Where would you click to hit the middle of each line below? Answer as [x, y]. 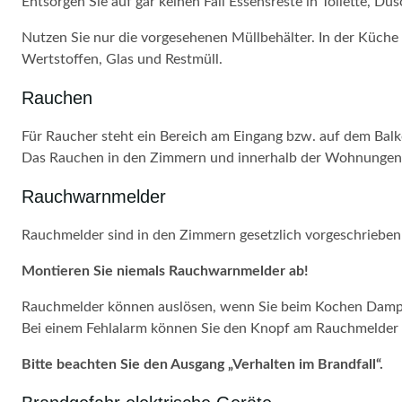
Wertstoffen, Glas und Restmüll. [122, 59]
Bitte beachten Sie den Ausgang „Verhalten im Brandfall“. [202, 364]
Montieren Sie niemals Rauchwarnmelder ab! [165, 271]
